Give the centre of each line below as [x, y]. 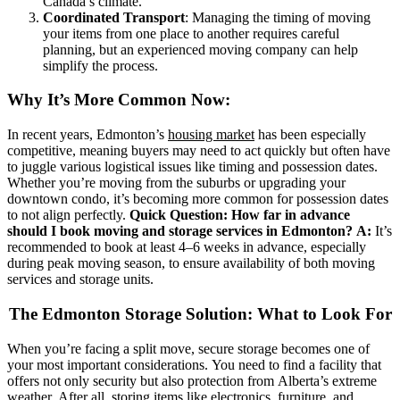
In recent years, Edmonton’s [87, 135]
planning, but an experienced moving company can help [200, 49]
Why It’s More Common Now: [119, 100]
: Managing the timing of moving [278, 17]
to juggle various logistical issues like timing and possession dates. [192, 167]
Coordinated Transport [114, 17]
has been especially [310, 135]
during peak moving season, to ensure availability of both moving [191, 263]
